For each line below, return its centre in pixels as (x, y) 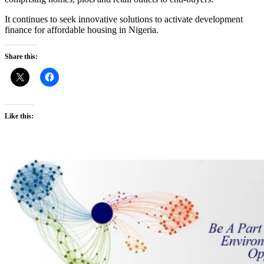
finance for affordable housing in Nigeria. (82, 30)
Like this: (19, 116)
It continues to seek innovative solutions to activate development (124, 19)
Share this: (21, 57)
